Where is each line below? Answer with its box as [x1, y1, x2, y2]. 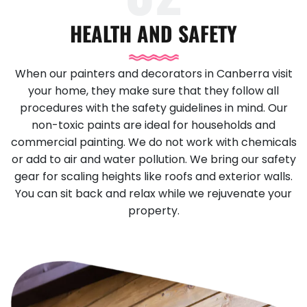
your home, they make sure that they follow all [28, 83, 279, 99]
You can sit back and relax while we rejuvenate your [15, 186, 292, 201]
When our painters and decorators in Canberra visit [14, 66, 293, 82]
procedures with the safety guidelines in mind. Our [19, 100, 288, 116]
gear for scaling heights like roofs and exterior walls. [14, 169, 293, 184]
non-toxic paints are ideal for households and [32, 117, 275, 133]
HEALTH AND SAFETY [70, 18, 237, 49]
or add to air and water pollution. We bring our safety [11, 151, 296, 167]
